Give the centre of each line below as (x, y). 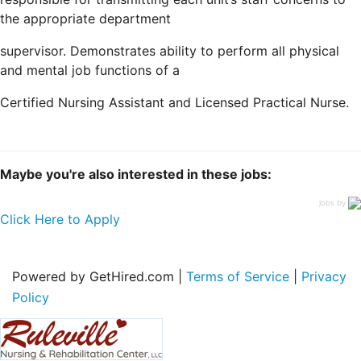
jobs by (334, 202)
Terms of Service (238, 276)
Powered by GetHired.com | (99, 276)
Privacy (324, 276)
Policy (31, 297)
